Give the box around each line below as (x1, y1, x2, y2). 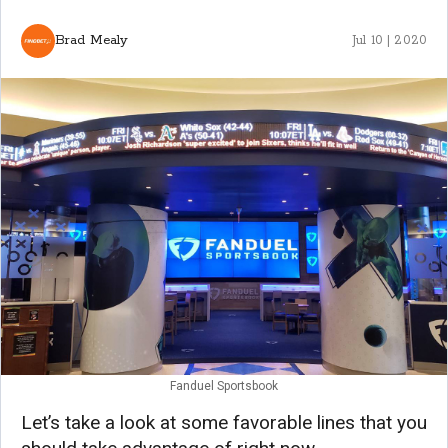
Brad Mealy (55, 32, 129, 50)
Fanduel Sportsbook (170, 378, 278, 393)
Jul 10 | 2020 (352, 32, 427, 48)
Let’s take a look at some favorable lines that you (21, 410, 427, 434)
